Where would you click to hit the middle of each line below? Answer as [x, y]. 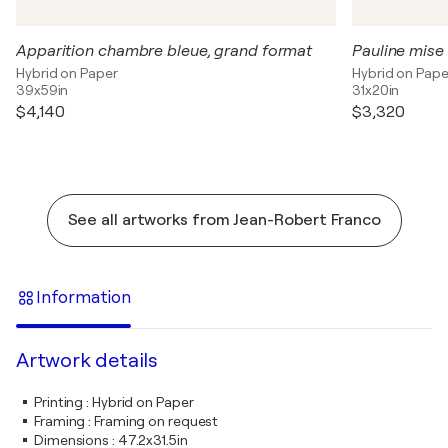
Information [83, 297]
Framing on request [156, 421]
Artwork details [87, 361]
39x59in [42, 90]
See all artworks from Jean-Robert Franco [224, 220]
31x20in [376, 90]
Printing [59, 402]
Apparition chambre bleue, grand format [164, 51]
